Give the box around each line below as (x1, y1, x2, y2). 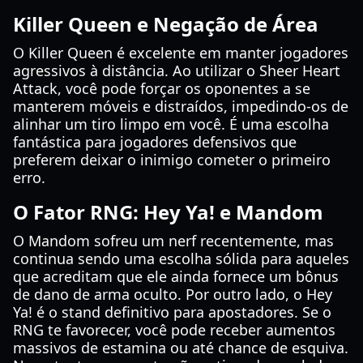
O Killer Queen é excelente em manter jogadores (13, 43, 348, 62)
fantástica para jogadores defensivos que (13, 132, 297, 152)
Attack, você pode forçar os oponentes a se (13, 79, 310, 98)
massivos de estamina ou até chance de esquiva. (13, 338, 348, 357)
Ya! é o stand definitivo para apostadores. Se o (13, 302, 331, 322)
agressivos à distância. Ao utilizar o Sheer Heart (13, 61, 340, 80)
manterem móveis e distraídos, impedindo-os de (13, 96, 348, 116)
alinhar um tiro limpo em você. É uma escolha (13, 114, 329, 134)
